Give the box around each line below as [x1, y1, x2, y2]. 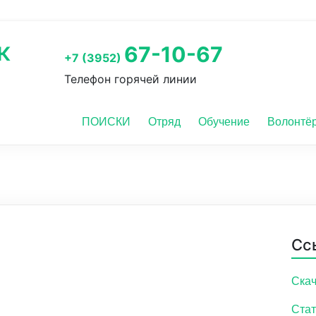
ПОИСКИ [82, 114, 130, 128]
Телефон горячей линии [64, 72, 197, 86]
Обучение [198, 114, 250, 128]
